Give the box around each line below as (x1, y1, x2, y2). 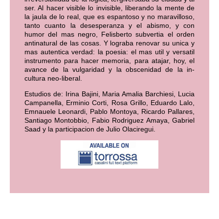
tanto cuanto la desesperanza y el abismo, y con (24, 21, 195, 29)
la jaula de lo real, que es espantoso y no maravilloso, (24, 12, 195, 21)
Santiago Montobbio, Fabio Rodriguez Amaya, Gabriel (24, 116, 195, 125)
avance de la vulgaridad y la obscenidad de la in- (24, 65, 195, 73)
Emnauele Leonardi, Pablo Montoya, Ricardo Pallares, (24, 108, 195, 116)
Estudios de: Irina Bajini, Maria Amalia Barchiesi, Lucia (24, 90, 195, 98)
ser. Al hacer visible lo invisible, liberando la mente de (24, 3, 195, 12)
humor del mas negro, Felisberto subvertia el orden (24, 30, 195, 38)
